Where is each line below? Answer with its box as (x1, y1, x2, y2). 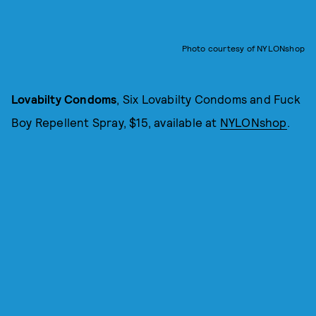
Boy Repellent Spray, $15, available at (11, 115, 220, 130)
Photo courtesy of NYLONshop (181, 43, 305, 54)
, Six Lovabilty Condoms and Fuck (116, 92, 300, 107)
